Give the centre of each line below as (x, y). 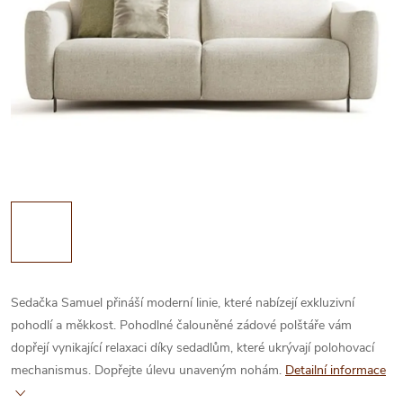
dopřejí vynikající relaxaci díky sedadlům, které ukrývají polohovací (193, 348)
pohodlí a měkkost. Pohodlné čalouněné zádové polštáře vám (181, 325)
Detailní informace (336, 370)
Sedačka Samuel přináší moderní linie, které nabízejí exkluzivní (183, 303)
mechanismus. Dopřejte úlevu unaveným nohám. (146, 370)
